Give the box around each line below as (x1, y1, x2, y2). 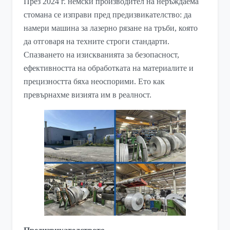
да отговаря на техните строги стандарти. (24, 36, 170, 46)
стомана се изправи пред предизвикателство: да (24, 10, 192, 19)
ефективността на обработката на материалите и (24, 63, 194, 72)
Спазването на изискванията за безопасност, (24, 50, 180, 59)
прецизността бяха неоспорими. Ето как (24, 76, 165, 86)
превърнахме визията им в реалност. (24, 90, 152, 99)
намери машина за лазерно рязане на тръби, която (24, 23, 198, 32)
